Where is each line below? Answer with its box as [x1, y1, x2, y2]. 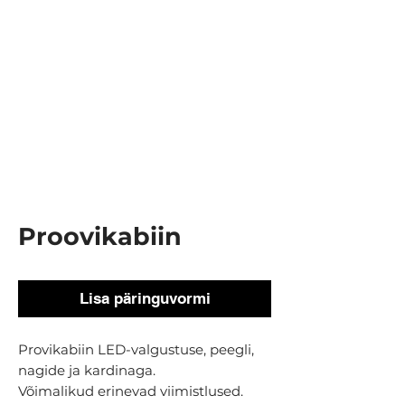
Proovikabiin [18, 221, 182, 251]
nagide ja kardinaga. [18, 362, 155, 379]
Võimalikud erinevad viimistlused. [18, 382, 243, 400]
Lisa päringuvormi [79, 289, 211, 307]
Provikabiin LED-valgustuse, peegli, [18, 341, 254, 358]
